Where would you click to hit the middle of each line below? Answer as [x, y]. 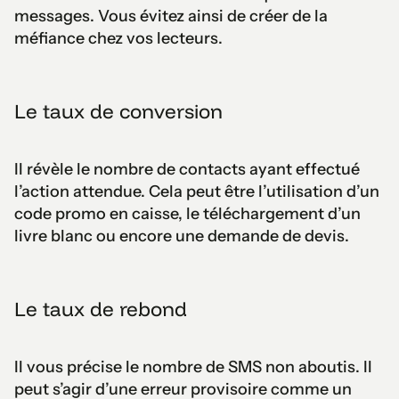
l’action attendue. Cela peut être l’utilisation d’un [197, 191]
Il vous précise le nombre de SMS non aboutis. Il [193, 366]
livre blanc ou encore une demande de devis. [182, 236]
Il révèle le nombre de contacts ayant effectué [187, 169]
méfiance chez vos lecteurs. [118, 38]
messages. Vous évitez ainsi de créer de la [171, 16]
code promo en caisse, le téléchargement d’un [187, 213]
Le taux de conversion [118, 111]
